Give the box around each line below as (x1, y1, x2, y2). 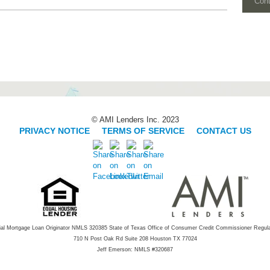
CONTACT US (196, 126, 251, 136)
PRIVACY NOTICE (19, 126, 92, 136)
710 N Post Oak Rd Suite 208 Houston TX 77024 (73, 236, 197, 242)
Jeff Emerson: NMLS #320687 (97, 246, 173, 253)
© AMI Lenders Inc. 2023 (91, 115, 179, 124)
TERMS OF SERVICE (101, 126, 184, 136)
